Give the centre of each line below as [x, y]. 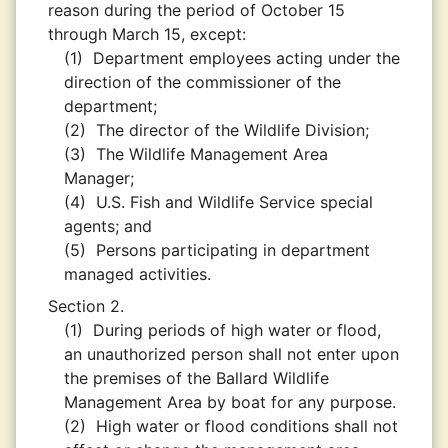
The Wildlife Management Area [212, 154]
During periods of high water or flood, [237, 330]
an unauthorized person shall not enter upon [231, 354]
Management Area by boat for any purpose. [230, 402]
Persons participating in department [233, 250]
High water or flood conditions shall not [247, 426]
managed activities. [137, 274]
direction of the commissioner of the [202, 82]
